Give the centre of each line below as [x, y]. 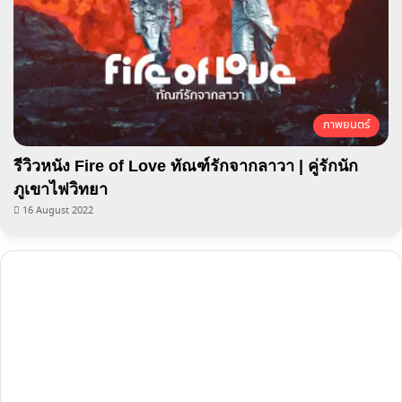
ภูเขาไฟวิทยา [61, 190]
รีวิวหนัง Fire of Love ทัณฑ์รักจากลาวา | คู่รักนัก [186, 166]
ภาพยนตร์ [346, 126]
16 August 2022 [58, 211]
